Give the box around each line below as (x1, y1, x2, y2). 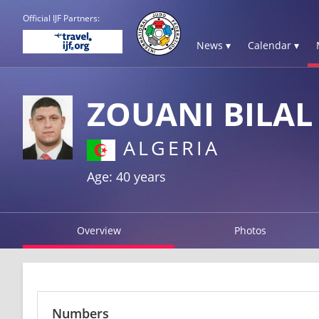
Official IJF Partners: (23, 12, 100, 24)
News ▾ (197, 38, 231, 52)
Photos (234, 223, 267, 237)
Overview (76, 223, 121, 237)
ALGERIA (115, 135, 220, 161)
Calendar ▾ (248, 38, 299, 52)
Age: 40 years (87, 167, 166, 185)
